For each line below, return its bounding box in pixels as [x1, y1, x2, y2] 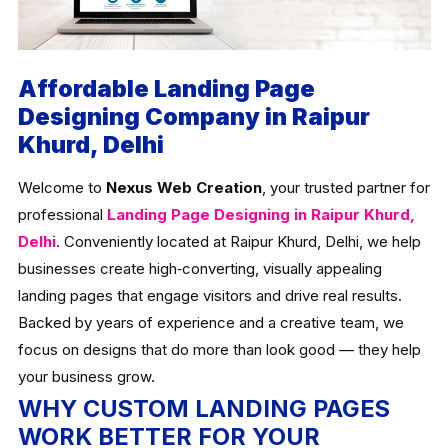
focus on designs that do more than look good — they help [17, 340, 421, 360]
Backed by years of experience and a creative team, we [17, 313, 404, 333]
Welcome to [17, 178, 106, 198]
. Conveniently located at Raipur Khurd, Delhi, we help [55, 232, 421, 252]
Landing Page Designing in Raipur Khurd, [106, 205, 415, 225]
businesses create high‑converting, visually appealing [17, 259, 382, 279]
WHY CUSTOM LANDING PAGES [17, 394, 390, 424]
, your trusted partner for [261, 178, 430, 198]
